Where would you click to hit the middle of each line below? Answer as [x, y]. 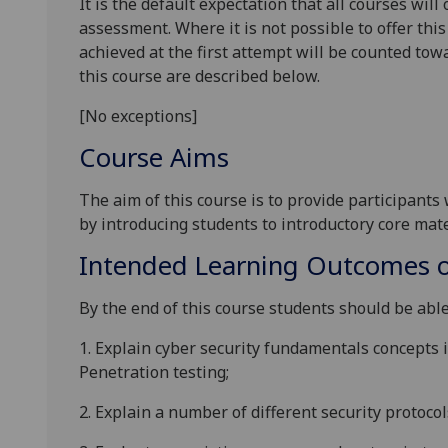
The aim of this [138, 200]
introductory [325, 224]
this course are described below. [199, 76]
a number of [201, 412]
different [284, 412]
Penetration [126, 372]
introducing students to [189, 224]
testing [199, 372]
